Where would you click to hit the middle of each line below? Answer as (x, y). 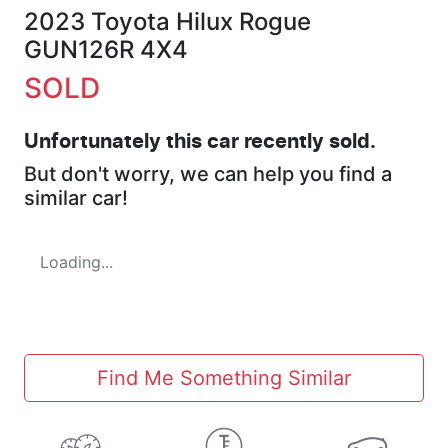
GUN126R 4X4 (106, 49)
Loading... (76, 261)
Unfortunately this (115, 141)
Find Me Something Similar (224, 377)
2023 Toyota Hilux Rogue (167, 21)
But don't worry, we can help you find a (208, 173)
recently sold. (307, 141)
